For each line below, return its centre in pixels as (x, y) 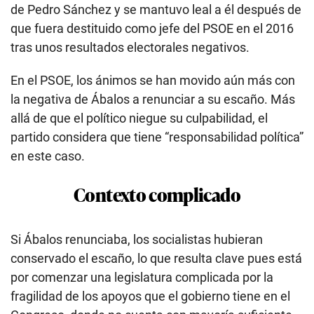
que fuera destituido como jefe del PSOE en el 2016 (152, 28)
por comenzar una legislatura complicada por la (142, 277)
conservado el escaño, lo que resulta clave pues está (156, 258)
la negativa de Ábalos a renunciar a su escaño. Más (153, 99)
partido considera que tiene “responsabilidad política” (157, 137)
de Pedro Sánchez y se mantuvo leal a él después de (156, 9)
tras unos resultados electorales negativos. (130, 47)
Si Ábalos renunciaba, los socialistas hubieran (137, 239)
